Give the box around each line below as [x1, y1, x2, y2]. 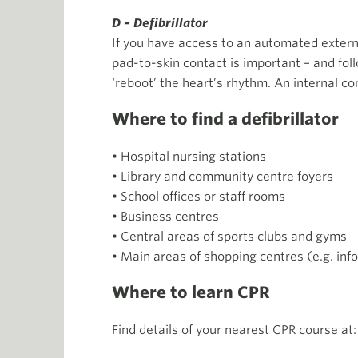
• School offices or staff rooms [112, 189, 285, 205]
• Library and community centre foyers [112, 169, 333, 185]
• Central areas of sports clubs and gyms [112, 229, 347, 245]
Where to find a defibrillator [112, 109, 339, 129]
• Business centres [112, 209, 219, 225]
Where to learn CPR [112, 283, 270, 303]
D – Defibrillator [112, 16, 208, 31]
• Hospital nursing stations [112, 149, 266, 165]
